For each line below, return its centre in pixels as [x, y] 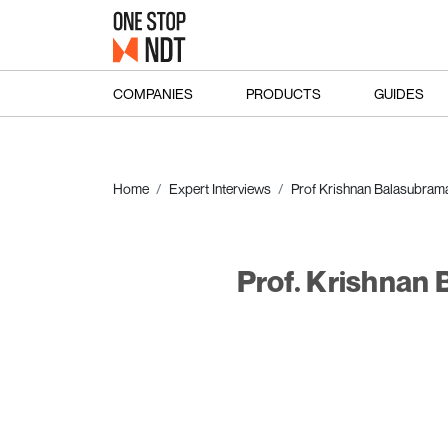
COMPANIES [152, 93]
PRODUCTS [283, 93]
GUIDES [398, 93]
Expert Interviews [219, 188]
